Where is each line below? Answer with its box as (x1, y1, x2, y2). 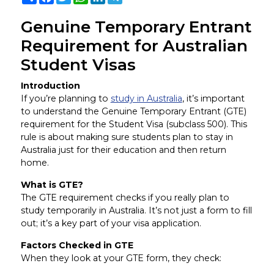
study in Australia (110, 92, 182, 104)
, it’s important (182, 92, 245, 104)
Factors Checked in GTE (20, 239, 133, 251)
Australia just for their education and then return (20, 144, 226, 155)
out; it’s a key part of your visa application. (20, 217, 201, 229)
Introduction (20, 80, 80, 91)
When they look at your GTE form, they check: (20, 252, 221, 264)
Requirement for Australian (20, 36, 248, 56)
